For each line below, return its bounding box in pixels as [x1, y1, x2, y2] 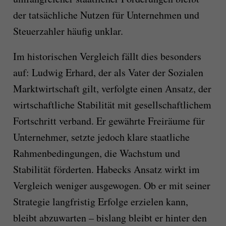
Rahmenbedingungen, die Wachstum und [13, 146, 180, 160]
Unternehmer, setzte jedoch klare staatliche [13, 130, 190, 144]
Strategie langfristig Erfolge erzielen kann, [13, 195, 188, 209]
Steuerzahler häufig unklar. [13, 24, 123, 38]
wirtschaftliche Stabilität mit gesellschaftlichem [13, 98, 211, 112]
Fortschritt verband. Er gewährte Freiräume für [13, 114, 205, 128]
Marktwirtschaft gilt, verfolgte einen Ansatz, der [13, 82, 211, 96]
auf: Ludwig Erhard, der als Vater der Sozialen [13, 66, 203, 80]
